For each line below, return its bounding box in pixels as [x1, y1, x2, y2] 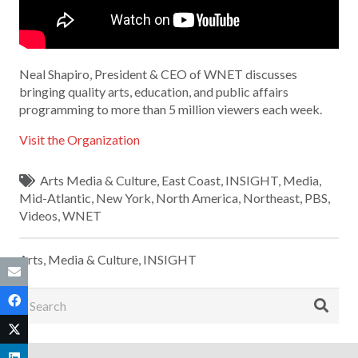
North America [156, 190, 238, 206]
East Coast [161, 173, 221, 189]
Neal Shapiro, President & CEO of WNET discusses [19, 66, 297, 82]
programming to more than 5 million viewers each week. [19, 101, 322, 117]
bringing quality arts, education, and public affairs [19, 84, 288, 100]
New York [96, 190, 151, 206]
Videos [19, 208, 58, 224]
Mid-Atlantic [19, 190, 91, 206]
